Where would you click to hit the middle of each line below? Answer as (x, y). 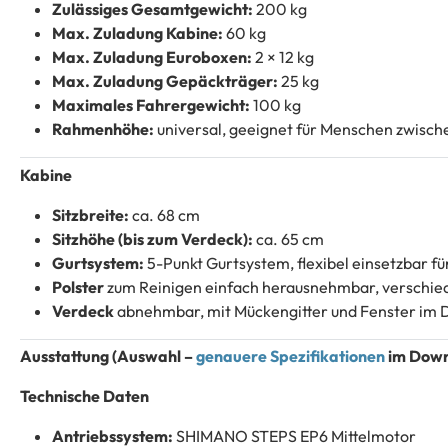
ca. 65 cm (288, 238)
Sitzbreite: (92, 214)
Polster (79, 286)
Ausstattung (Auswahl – (108, 356)
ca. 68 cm (166, 214)
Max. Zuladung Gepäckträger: (165, 80)
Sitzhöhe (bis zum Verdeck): (152, 238)
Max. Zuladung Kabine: (137, 32)
